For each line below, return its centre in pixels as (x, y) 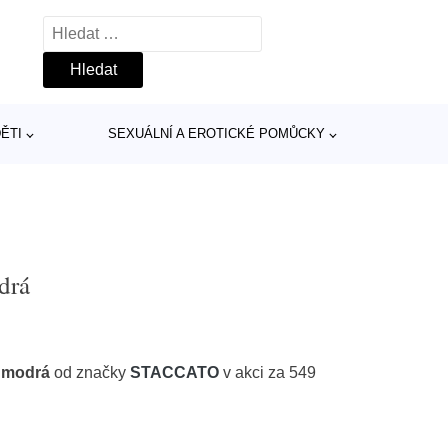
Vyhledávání (87, 28)
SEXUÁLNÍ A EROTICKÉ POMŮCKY (216, 133)
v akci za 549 (268, 372)
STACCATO (175, 372)
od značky (90, 372)
